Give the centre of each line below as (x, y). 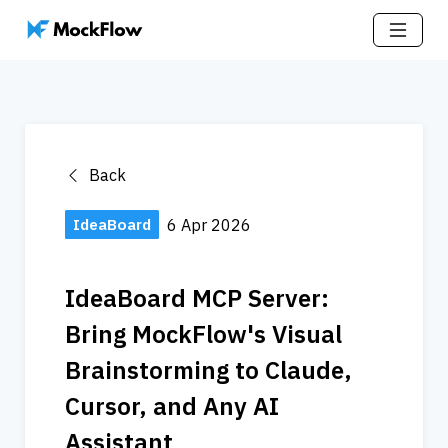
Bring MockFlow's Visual (203, 333)
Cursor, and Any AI (172, 405)
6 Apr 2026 (209, 224)
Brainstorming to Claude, (208, 369)
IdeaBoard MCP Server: (197, 297)
